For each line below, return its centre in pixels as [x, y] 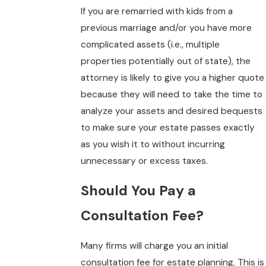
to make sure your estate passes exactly [168, 127]
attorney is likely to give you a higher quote [173, 77]
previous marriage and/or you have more [167, 28]
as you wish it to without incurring [153, 144]
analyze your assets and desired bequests [172, 111]
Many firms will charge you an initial [155, 246]
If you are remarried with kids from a [157, 11]
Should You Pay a [139, 191]
